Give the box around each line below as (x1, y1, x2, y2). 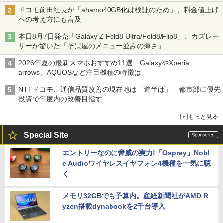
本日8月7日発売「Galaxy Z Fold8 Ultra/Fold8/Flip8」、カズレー (18, 32, 220, 41)
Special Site (24, 131, 68, 140)
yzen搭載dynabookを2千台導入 (62, 202, 165, 211)
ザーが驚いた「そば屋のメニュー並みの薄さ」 (18, 42, 165, 50)
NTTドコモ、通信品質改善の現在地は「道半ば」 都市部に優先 (18, 85, 221, 94)
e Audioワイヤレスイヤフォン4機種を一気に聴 (62, 159, 211, 168)
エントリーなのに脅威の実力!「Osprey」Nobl (62, 149, 210, 157)
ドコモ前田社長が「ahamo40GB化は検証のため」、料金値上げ (18, 6, 219, 14)
